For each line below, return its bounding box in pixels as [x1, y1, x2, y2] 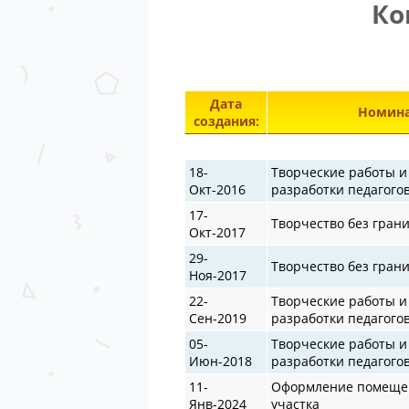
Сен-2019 [189, 309, 247, 327]
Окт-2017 [189, 223, 246, 241]
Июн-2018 [189, 351, 253, 370]
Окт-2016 [189, 180, 246, 198]
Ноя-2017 [189, 266, 247, 284]
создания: [193, 111, 259, 130]
